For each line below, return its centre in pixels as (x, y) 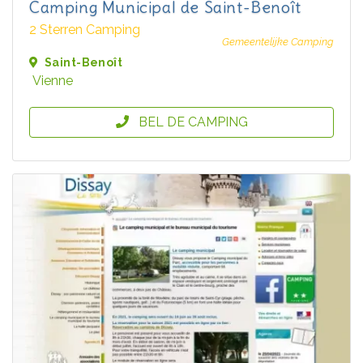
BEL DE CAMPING (193, 122)
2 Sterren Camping (85, 30)
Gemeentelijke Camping (278, 42)
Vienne (53, 81)
